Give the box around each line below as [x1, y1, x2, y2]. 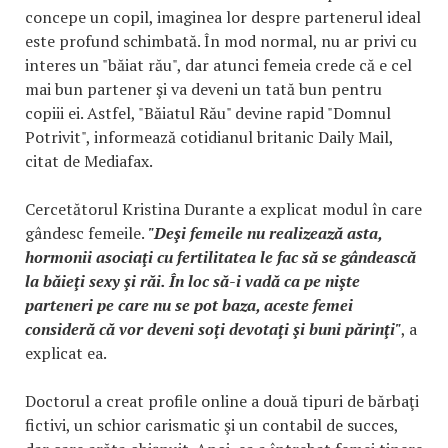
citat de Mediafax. [25, 150, 153, 172]
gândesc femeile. [25, 222, 148, 244]
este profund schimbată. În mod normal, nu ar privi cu [25, 30, 417, 52]
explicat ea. [25, 342, 107, 364]
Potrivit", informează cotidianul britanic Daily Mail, [25, 126, 393, 148]
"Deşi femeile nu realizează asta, [148, 222, 382, 244]
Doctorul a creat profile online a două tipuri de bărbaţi [25, 390, 419, 412]
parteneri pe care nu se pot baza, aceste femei [25, 294, 353, 316]
